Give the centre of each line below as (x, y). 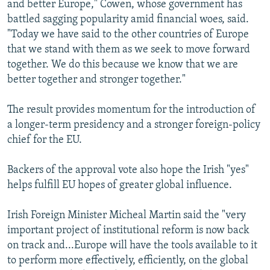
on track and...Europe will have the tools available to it (132, 246)
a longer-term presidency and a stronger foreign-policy (134, 125)
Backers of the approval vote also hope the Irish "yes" (128, 171)
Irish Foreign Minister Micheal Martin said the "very (127, 216)
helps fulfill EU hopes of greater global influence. (120, 186)
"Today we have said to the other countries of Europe (128, 35)
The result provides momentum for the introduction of (131, 110)
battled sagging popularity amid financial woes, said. (128, 20)
